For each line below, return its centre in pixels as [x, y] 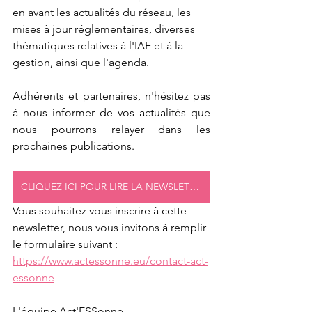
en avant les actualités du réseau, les [103, 12]
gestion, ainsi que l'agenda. [81, 62]
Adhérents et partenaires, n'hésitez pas [111, 95]
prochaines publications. [73, 146]
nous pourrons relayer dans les [111, 129]
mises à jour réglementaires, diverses [105, 29]
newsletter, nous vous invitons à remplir [111, 227]
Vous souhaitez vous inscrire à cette [101, 210]
